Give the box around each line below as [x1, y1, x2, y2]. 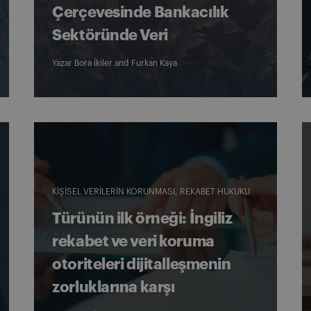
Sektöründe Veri [52, 28, 168, 43]
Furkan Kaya [131, 59, 178, 67]
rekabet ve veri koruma [52, 234, 215, 249]
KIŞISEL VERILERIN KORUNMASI [52, 187, 176, 196]
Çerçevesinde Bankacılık [52, 5, 229, 20]
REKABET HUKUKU [180, 187, 251, 196]
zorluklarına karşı [52, 280, 175, 295]
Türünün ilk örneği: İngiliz [52, 211, 233, 226]
